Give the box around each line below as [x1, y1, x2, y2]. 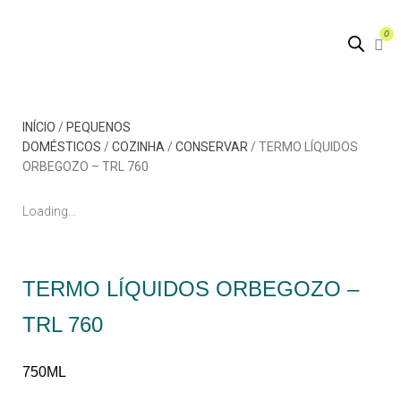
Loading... [22, 203, 76, 218]
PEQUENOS [66, 119, 131, 134]
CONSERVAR [175, 139, 248, 154]
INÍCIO [22, 119, 55, 134]
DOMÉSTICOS [22, 139, 101, 154]
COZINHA [112, 139, 165, 154]
